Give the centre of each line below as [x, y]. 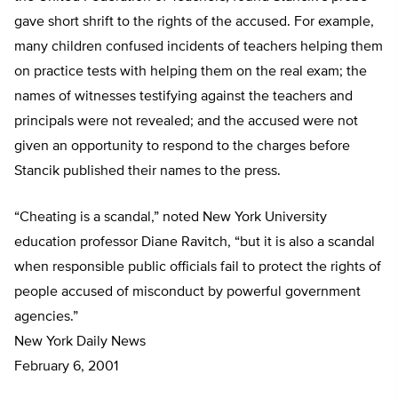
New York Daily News [80, 342]
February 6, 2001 [66, 367]
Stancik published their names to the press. [147, 172]
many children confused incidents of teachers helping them [199, 48]
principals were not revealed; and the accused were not [186, 122]
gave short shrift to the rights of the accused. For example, [194, 23]
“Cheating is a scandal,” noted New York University [171, 218]
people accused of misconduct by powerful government [187, 293]
